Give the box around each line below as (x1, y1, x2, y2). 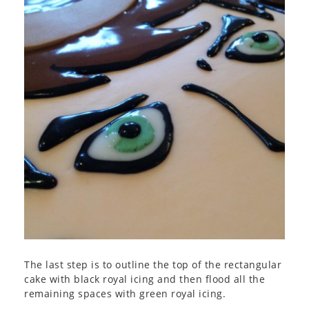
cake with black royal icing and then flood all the (24, 272, 265, 286)
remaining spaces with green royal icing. (24, 286, 226, 300)
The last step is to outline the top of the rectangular (24, 257, 281, 271)
